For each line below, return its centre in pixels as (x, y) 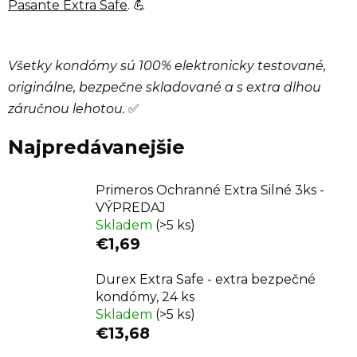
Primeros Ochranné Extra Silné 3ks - (210, 190)
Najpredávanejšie (96, 147)
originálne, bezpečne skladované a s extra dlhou (165, 88)
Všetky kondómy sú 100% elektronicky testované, (167, 66)
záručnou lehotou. (67, 109)
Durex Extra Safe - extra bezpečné (206, 280)
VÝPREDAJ (131, 208)
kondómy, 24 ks (145, 297)
